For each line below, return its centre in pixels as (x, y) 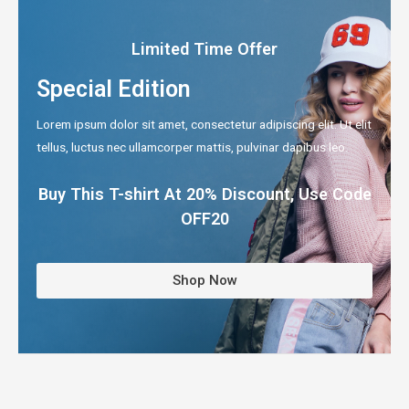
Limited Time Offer (204, 49)
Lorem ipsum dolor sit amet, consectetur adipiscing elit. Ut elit (204, 124)
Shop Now (204, 280)
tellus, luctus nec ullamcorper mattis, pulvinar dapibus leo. (192, 147)
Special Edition (114, 89)
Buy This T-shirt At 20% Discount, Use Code (204, 194)
